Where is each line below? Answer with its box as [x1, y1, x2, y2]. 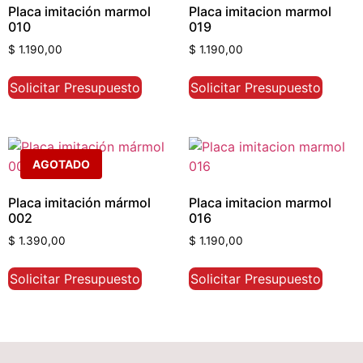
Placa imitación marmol [8, 2, 151, 19]
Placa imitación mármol [8, 194, 151, 211]
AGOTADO [32, 157, 90, 172]
